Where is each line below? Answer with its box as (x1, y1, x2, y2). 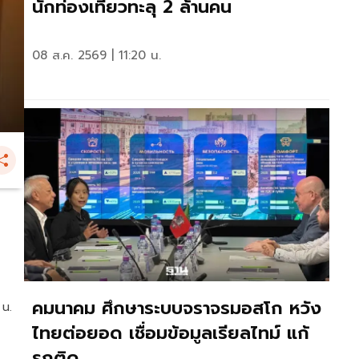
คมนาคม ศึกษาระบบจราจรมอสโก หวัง (32, 294, 321, 321)
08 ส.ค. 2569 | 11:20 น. (32, 46, 161, 65)
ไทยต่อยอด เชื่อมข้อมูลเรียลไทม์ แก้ (32, 319, 309, 346)
